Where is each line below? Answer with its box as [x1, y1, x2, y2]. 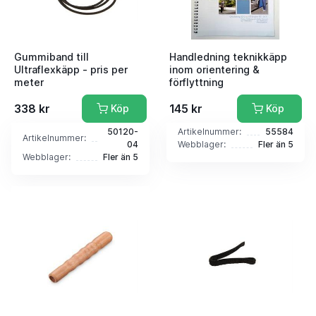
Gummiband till [14, 51, 89, 63]
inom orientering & [169, 63, 260, 76]
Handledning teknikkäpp [169, 51, 287, 63]
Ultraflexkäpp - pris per [14, 63, 128, 76]
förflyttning [169, 76, 224, 89]
